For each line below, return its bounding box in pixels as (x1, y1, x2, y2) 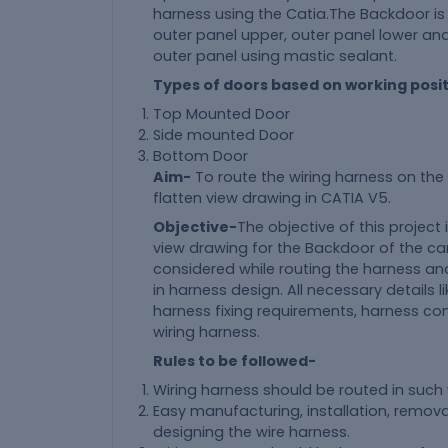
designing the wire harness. (153, 422, 350, 442)
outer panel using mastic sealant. (153, 46, 397, 66)
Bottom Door (153, 146, 248, 166)
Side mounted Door (153, 125, 294, 145)
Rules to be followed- (153, 351, 316, 371)
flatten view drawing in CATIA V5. (153, 188, 391, 208)
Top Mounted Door (153, 104, 290, 124)
